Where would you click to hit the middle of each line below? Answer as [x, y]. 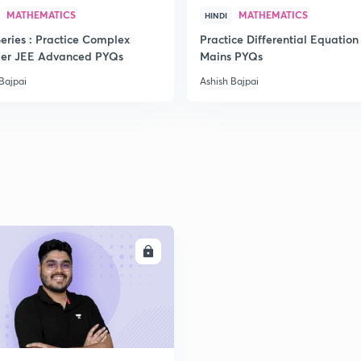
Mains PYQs [231, 56]
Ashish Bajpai [229, 81]
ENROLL [117, 251]
